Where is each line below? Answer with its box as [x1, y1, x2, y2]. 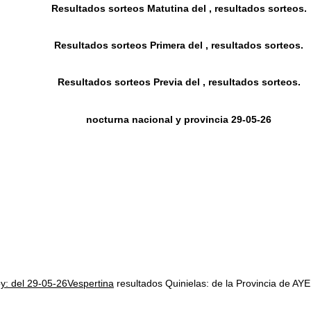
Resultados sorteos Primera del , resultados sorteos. [54, 40, 304, 51]
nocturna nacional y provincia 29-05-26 [86, 113, 272, 125]
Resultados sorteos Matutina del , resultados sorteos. [51, 3, 307, 15]
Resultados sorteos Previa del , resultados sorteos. [57, 76, 301, 88]
